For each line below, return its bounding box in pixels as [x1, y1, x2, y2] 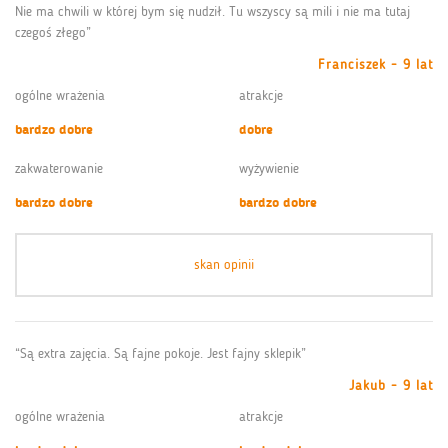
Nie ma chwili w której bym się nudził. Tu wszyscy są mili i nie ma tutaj [15, 2, 410, 20]
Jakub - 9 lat [349, 376, 433, 394]
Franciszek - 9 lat [318, 55, 433, 73]
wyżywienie [239, 159, 299, 177]
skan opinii [194, 255, 254, 273]
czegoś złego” [15, 23, 91, 41]
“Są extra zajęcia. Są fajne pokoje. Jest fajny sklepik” [15, 344, 306, 362]
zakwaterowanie [15, 159, 103, 177]
